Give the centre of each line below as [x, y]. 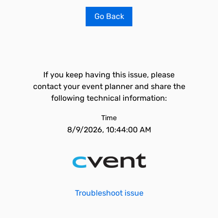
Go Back [109, 16]
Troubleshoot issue [109, 193]
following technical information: [109, 98]
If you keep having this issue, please [109, 75]
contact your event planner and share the [109, 86]
